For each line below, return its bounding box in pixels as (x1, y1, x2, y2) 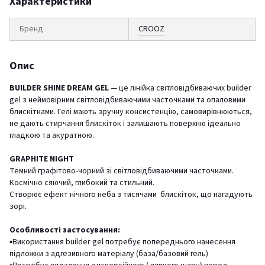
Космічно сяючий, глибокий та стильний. (9, 176, 154, 189)
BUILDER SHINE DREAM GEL (9, 82, 109, 94)
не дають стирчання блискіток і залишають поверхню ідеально (9, 117, 241, 130)
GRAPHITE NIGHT (9, 153, 74, 165)
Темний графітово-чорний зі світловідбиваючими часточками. (9, 164, 234, 177)
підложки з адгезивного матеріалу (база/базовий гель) (9, 247, 208, 260)
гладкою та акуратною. (9, 129, 94, 141)
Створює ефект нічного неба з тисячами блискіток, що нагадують (9, 188, 253, 201)
